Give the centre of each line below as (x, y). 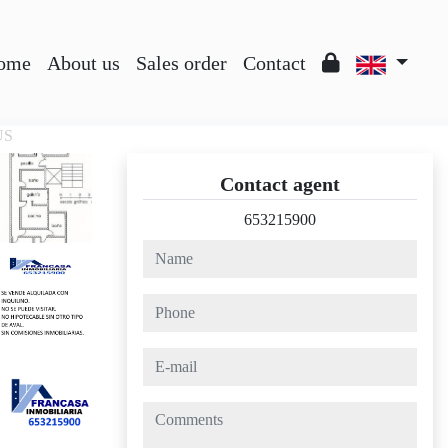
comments (174, 412)
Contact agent (280, 184)
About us (83, 63)
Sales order (181, 63)
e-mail (161, 358)
